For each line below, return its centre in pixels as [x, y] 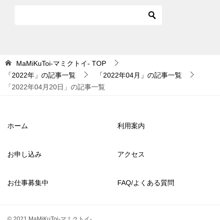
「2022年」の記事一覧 [40, 75]
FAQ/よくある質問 [146, 183]
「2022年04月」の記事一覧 [139, 75]
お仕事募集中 [28, 183]
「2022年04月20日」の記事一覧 [55, 87]
